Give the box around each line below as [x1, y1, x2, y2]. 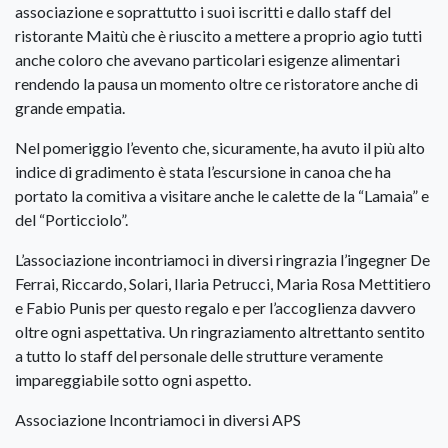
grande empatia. [15, 98, 125, 118]
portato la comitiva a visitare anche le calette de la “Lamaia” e [15, 186, 429, 206]
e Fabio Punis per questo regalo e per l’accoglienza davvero [15, 298, 416, 318]
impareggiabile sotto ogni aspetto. [15, 370, 251, 390]
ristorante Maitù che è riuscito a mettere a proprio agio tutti [15, 26, 422, 46]
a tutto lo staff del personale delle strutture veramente [15, 346, 383, 366]
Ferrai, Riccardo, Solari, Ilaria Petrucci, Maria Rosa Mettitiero [15, 274, 431, 294]
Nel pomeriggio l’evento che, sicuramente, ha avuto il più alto [15, 138, 425, 158]
